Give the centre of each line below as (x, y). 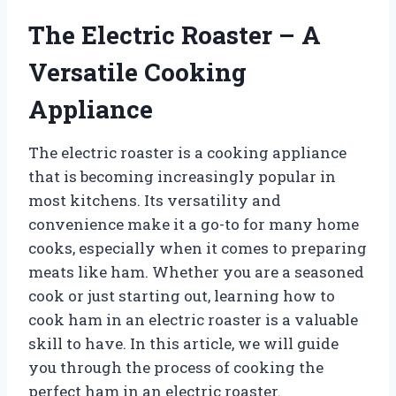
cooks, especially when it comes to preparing (198, 247)
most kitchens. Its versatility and (155, 200)
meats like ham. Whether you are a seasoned (196, 271)
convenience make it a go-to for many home (194, 224)
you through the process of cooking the (176, 367)
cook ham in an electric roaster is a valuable (193, 319)
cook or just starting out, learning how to (182, 295)
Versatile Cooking (137, 72)
